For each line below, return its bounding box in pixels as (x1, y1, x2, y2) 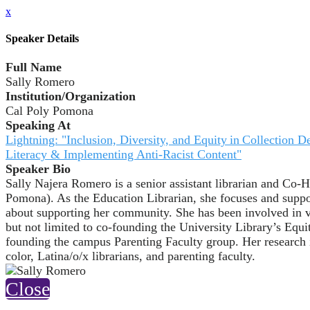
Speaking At (6, 118, 71, 132)
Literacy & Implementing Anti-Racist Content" (6, 147, 241, 161)
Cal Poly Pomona (6, 103, 93, 118)
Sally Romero (6, 74, 75, 89)
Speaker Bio (6, 161, 71, 176)
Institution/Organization (6, 89, 136, 103)
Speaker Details (6, 33, 79, 45)
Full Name (6, 60, 62, 74)
